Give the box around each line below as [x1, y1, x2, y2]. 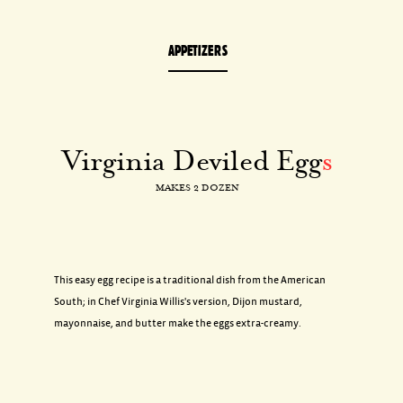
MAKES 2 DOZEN [156, 182, 240, 193]
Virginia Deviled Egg [62, 144, 323, 176]
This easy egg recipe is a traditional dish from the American [53, 274, 326, 286]
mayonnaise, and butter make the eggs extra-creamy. [53, 318, 301, 329]
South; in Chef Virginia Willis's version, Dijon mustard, [53, 296, 302, 308]
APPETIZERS [167, 41, 228, 59]
